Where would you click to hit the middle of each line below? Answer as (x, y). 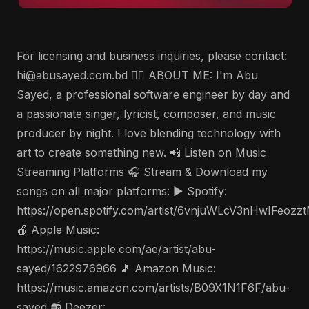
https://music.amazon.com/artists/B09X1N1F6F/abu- (153, 288)
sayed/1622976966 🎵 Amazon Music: (116, 268)
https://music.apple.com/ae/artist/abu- (116, 249)
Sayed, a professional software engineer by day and (153, 94)
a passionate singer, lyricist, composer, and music (146, 114)
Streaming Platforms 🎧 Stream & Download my (142, 172)
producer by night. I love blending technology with (149, 133)
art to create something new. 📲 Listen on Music (141, 152)
